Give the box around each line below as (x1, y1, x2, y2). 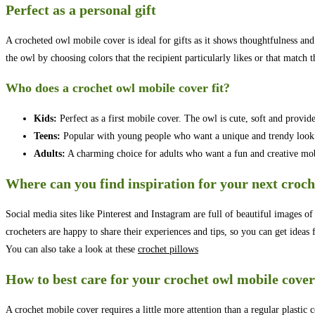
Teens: (34, 130, 60, 141)
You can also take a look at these (6, 243, 138, 255)
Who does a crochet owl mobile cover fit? (6, 80, 230, 95)
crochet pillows (138, 243, 198, 255)
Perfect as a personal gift (6, 2, 156, 18)
